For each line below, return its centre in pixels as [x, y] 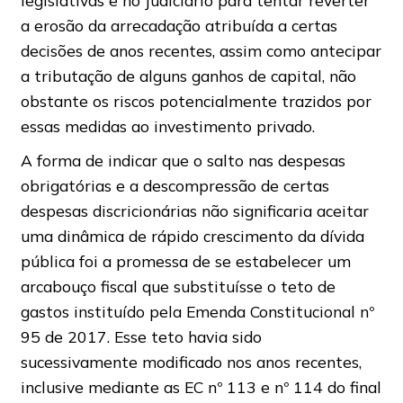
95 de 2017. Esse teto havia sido [141, 337]
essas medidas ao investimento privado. [167, 126]
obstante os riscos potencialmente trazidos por [196, 101]
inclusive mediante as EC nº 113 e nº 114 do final [201, 387]
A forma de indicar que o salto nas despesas [183, 161]
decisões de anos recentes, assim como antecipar [201, 51]
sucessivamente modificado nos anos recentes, [191, 362]
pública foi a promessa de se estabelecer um [185, 261]
